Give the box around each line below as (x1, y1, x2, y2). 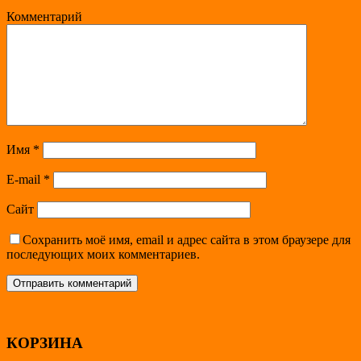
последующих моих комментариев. (6, 247, 200, 261)
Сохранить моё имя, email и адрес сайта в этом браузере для (23, 232, 351, 247)
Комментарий (6, 9, 82, 23)
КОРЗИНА (6, 334, 83, 351)
